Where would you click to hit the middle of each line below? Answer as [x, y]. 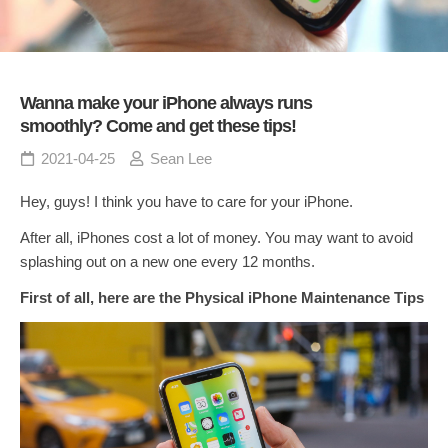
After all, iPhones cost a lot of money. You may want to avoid [216, 237]
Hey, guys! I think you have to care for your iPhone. [186, 201]
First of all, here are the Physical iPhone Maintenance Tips [222, 297]
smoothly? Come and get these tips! [158, 126]
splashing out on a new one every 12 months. [167, 261]
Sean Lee [181, 158]
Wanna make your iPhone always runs [166, 103]
